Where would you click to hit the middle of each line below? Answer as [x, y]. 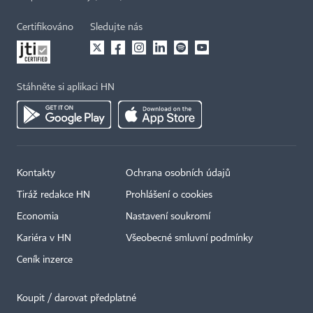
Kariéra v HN [44, 239]
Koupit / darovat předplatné [77, 299]
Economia [38, 217]
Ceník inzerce [45, 260]
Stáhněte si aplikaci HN [66, 88]
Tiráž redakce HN [53, 195]
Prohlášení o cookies [169, 195]
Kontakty [36, 174]
